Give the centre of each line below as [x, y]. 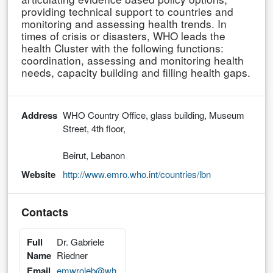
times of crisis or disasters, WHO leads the [123, 36]
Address [39, 115]
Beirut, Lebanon [94, 155]
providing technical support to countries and [127, 12]
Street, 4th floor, [94, 129]
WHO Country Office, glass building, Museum [154, 115]
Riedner [73, 255]
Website [38, 175]
